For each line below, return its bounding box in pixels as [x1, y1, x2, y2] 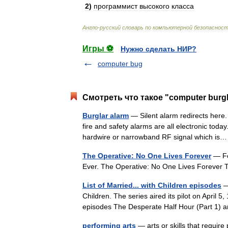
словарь [122, 24, 144, 31]
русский [100, 24, 121, 31]
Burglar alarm [82, 111, 129, 120]
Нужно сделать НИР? [121, 45, 196, 53]
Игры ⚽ [82, 44, 113, 53]
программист [94, 2, 137, 10]
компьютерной [153, 24, 192, 31]
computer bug [98, 60, 142, 68]
